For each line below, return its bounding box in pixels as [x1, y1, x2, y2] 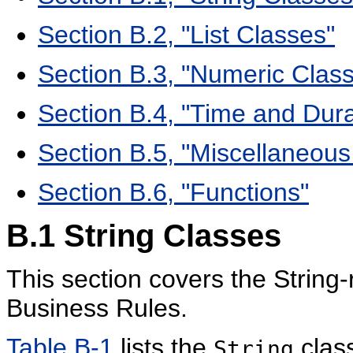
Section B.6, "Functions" [38, 177, 309, 206]
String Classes [55, 217, 281, 253]
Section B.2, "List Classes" [38, 20, 335, 49]
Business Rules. [6, 293, 188, 322]
